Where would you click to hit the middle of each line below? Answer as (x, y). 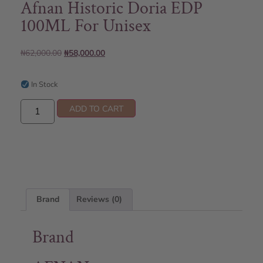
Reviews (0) (100, 199)
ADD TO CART (97, 109)
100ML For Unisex (86, 26)
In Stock (43, 85)
